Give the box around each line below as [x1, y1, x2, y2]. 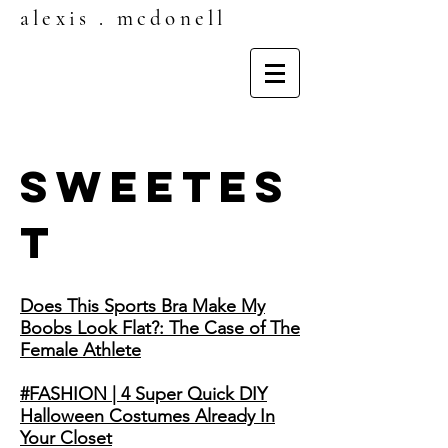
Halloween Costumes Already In [20, 405, 275, 427]
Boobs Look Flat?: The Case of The [20, 317, 300, 339]
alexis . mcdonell [20, 6, 227, 31]
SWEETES [20, 158, 291, 214]
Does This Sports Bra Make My [20, 295, 265, 317]
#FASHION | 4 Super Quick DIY [20, 383, 267, 405]
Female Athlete [20, 339, 141, 361]
